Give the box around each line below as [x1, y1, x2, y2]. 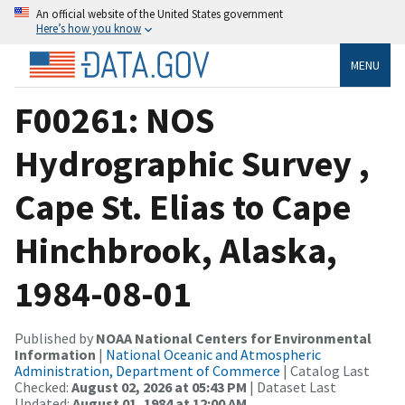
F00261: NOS [14, 97, 214, 143]
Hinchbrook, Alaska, [14, 227, 337, 273]
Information [14, 344, 96, 363]
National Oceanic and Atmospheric [106, 344, 321, 363]
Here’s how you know [36, 21, 141, 35]
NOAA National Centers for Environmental [96, 328, 372, 347]
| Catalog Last [280, 361, 370, 380]
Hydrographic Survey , [14, 140, 370, 186]
